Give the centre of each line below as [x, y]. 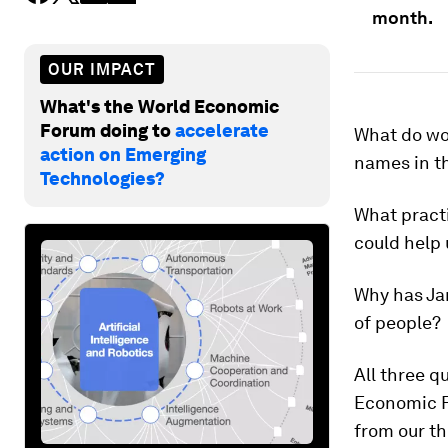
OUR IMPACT [102, 69]
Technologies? [102, 178]
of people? [397, 322]
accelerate [222, 130]
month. [402, 17]
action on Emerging [123, 154]
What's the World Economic [159, 106]
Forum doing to [107, 130]
